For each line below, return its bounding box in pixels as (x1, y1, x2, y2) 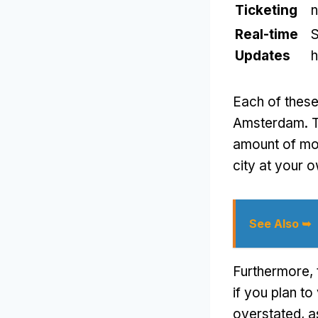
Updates (235, 47, 290, 64)
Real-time (235, 26, 298, 43)
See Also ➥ (249, 216, 311, 231)
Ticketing (235, 1, 297, 18)
